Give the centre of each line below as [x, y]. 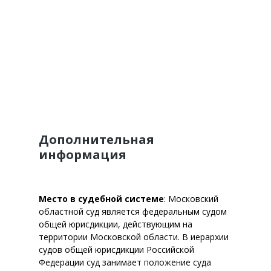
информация [83, 155]
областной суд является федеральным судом [133, 211]
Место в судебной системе [101, 199]
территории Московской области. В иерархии [134, 237]
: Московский [191, 199]
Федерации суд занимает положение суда [125, 262]
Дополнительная [96, 139]
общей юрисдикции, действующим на [116, 224]
